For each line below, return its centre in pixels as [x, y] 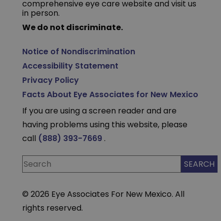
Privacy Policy [50, 80]
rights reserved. [52, 208]
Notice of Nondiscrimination [78, 52]
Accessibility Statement [70, 66]
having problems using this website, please [105, 125]
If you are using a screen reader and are [99, 111]
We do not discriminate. [72, 28]
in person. [41, 13]
